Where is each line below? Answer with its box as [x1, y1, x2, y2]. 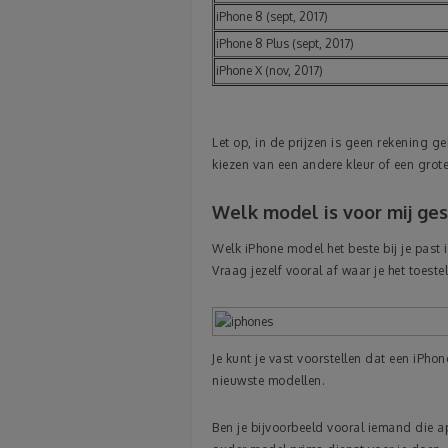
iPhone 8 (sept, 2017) [216, 9, 328, 25]
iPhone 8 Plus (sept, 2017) [216, 36, 354, 52]
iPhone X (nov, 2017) [216, 63, 323, 79]
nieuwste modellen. [212, 372, 325, 388]
